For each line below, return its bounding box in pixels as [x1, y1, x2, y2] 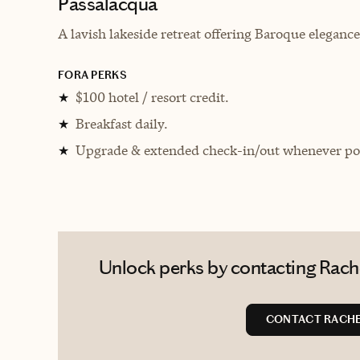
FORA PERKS [58, 67, 127, 82]
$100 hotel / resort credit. [76, 88, 229, 106]
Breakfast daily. [76, 114, 168, 133]
